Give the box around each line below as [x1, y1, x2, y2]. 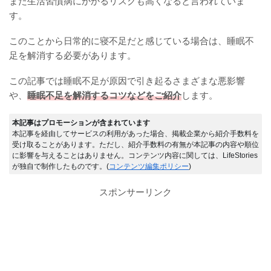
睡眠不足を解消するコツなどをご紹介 [27, 90, 181, 101]
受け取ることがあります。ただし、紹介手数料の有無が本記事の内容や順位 [12, 140, 259, 149]
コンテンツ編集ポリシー [109, 162, 189, 171]
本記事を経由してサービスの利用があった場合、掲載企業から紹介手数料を [12, 129, 259, 139]
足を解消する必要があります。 [9, 50, 136, 61]
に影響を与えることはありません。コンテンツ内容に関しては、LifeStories [12, 151, 258, 160]
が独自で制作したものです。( [12, 162, 109, 171]
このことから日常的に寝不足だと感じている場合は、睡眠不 [9, 36, 254, 47]
